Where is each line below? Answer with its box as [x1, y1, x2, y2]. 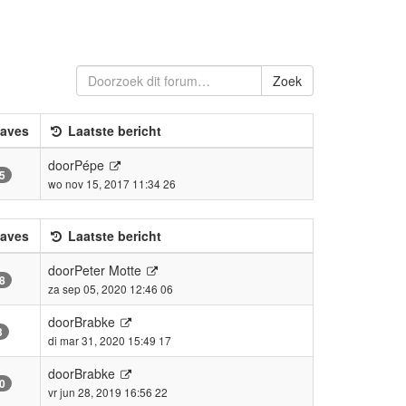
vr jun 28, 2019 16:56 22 [48, 383, 168, 400]
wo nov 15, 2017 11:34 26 [48, 175, 176, 191]
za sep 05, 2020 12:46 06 [48, 280, 173, 296]
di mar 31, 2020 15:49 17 [48, 332, 171, 348]
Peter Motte [74, 260, 141, 279]
